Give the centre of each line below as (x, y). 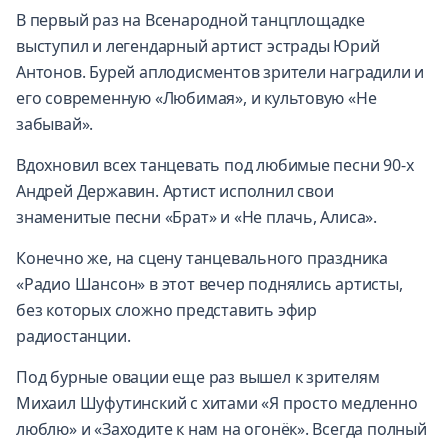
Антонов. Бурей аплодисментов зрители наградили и (220, 71)
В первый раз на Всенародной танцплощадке (190, 19)
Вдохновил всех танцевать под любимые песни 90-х (215, 164)
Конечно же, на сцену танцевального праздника (202, 257)
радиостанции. (73, 335)
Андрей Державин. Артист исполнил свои (175, 190)
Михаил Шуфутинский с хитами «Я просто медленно (217, 402)
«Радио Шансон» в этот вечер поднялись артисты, (209, 283)
